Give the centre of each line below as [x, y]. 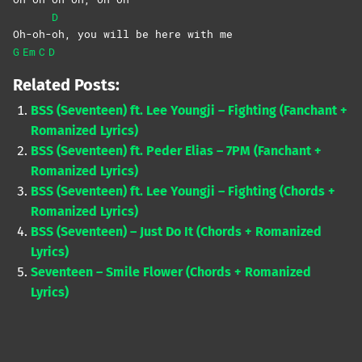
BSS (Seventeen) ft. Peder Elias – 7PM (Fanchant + [177, 151]
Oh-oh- [32, 34]
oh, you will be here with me [142, 34]
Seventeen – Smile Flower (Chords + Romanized [171, 272]
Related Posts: [66, 85]
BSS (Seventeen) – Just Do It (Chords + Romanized [177, 232]
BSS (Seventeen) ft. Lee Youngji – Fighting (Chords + [183, 192]
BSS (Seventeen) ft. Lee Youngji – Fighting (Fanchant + [189, 111]
